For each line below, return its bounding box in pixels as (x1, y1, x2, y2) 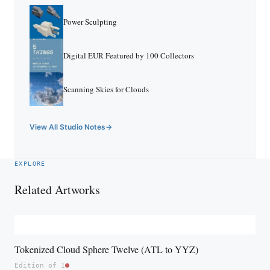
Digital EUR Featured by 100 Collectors (63, 49, 194, 61)
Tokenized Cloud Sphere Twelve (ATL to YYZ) (14, 242, 198, 256)
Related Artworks (14, 181, 100, 198)
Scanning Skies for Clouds (63, 83, 149, 95)
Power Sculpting (63, 16, 117, 27)
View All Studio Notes (30, 122, 105, 131)
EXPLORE (14, 160, 46, 167)
